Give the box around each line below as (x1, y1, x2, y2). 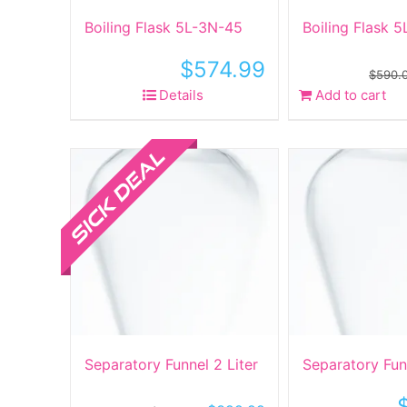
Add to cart (315, 86, 386, 104)
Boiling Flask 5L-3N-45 (84, 18, 243, 36)
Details (158, 86, 203, 104)
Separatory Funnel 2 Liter (84, 355, 258, 373)
